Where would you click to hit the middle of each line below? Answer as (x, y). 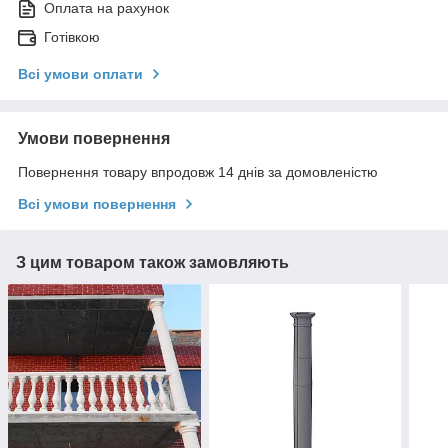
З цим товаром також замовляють (152, 263)
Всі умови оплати (80, 74)
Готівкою (72, 37)
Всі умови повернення (97, 204)
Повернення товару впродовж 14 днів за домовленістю (198, 172)
